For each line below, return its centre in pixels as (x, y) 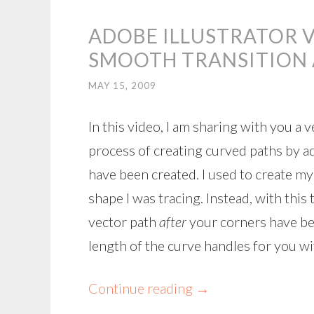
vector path (124, 221)
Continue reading (142, 288)
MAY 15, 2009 (122, 86)
